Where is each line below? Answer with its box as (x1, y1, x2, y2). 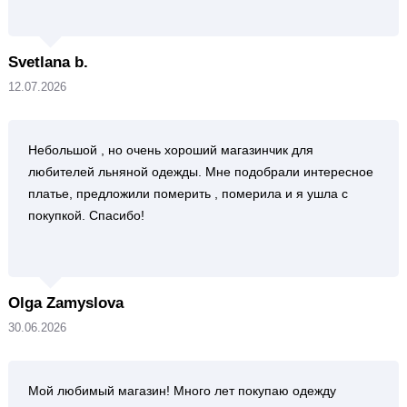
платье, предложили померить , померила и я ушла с (27, 186, 348, 201)
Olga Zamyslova (7, 294, 124, 312)
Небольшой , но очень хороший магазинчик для (27, 143, 313, 157)
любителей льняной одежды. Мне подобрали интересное (27, 164, 373, 179)
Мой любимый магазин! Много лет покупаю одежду (27, 383, 336, 398)
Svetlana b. (7, 54, 88, 71)
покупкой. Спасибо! (27, 208, 144, 223)
